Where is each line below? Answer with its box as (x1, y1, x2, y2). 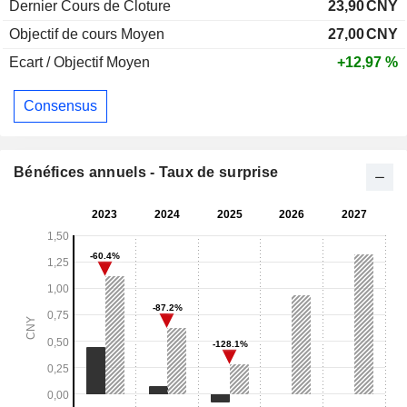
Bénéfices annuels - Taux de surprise (14, 164, 279, 180)
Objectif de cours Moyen (9, 26, 164, 43)
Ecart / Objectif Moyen (9, 55, 150, 71)
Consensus (24, 97, 97, 114)
